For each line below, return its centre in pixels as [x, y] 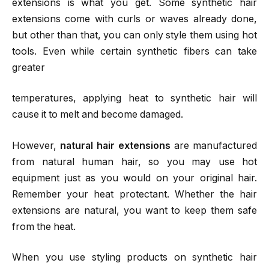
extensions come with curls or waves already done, [134, 19]
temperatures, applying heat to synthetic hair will [134, 98]
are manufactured [216, 145]
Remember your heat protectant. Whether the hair [134, 194]
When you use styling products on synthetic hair [134, 258]
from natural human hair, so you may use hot [134, 162]
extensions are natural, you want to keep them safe [134, 210]
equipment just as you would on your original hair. [134, 178]
